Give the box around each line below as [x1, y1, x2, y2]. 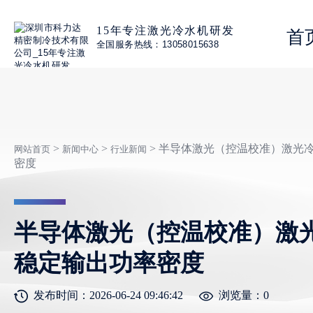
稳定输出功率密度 [14, 250, 204, 276]
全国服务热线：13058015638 [96, 38, 219, 50]
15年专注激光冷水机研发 [96, 24, 235, 36]
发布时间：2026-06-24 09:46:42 [34, 289, 183, 301]
